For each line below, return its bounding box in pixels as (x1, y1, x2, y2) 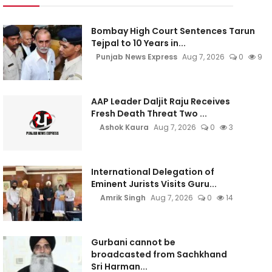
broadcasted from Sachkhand (90, 248, 227, 260)
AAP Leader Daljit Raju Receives (90, 95, 230, 107)
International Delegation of (90, 166, 214, 178)
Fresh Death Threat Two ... (90, 107, 207, 120)
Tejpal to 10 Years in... (90, 37, 186, 49)
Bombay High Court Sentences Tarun (90, 25, 255, 37)
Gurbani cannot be (90, 236, 175, 248)
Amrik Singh (100, 192, 146, 203)
